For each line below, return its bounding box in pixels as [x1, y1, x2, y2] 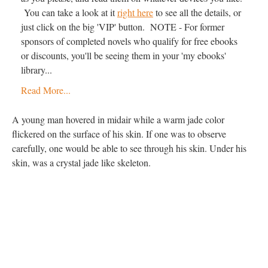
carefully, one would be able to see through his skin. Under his [12, 142, 246, 154]
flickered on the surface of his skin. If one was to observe [12, 127, 226, 140]
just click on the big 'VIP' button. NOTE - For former [21, 20, 224, 33]
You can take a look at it [21, 6, 117, 19]
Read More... [21, 84, 71, 96]
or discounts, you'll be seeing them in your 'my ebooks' [21, 49, 226, 62]
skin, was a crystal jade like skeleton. [12, 156, 151, 169]
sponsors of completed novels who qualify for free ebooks [21, 35, 237, 47]
